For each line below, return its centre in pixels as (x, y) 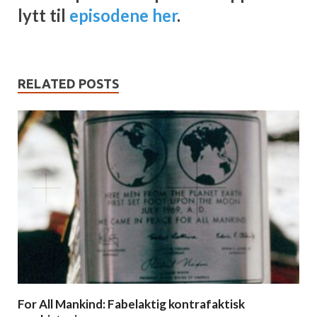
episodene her (123, 15)
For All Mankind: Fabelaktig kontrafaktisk (131, 304)
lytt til (44, 15)
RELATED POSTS (68, 83)
